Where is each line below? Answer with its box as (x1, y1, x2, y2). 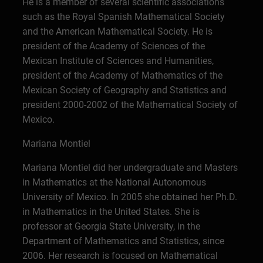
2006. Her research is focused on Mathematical (22, 250, 218, 261)
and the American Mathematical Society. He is (22, 26, 213, 37)
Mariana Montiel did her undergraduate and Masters (22, 162, 238, 173)
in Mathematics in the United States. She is (22, 206, 200, 217)
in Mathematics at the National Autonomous (22, 177, 207, 188)
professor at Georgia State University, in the (22, 221, 201, 232)
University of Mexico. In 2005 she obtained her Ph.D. (22, 191, 238, 203)
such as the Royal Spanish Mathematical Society (22, 11, 225, 22)
